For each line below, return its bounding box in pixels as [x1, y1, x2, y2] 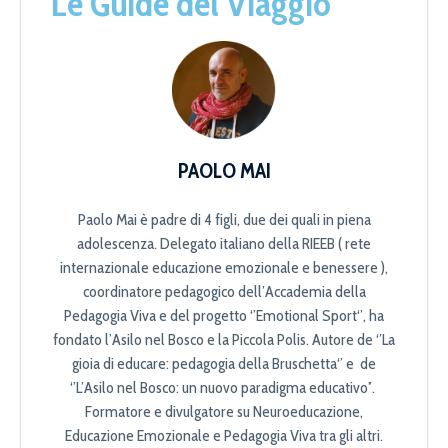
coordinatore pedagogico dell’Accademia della [82, 281, 366, 301]
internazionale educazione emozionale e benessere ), [60, 257, 388, 277]
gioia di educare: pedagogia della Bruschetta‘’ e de [72, 353, 376, 373]
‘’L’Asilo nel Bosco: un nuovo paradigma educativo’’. [70, 377, 378, 397]
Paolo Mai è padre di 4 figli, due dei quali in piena [77, 209, 371, 229]
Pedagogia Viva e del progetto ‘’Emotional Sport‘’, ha [64, 305, 384, 325]
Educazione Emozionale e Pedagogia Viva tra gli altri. [65, 425, 383, 445]
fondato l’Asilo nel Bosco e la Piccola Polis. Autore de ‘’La [53, 329, 395, 349]
